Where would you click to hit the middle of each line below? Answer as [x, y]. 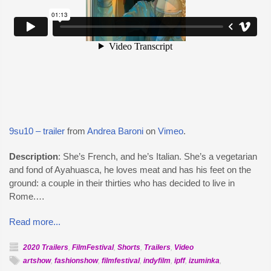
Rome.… [27, 196]
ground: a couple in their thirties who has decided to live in [122, 183]
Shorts [129, 247]
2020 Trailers [46, 247]
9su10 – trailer [37, 131]
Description [34, 156]
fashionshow [76, 261]
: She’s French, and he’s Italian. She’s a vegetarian [158, 156]
